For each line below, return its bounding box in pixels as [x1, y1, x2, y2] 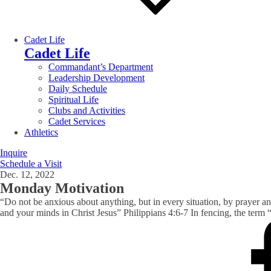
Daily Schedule [48, 83, 107, 94]
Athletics [24, 126, 58, 137]
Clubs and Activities [48, 105, 125, 116]
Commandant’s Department [48, 61, 153, 72]
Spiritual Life [48, 94, 99, 105]
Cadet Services [48, 116, 105, 126]
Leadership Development [48, 72, 145, 83]
